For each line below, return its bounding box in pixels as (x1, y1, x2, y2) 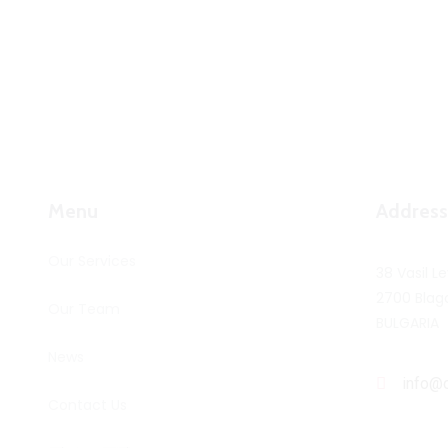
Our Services (47, 250, 136, 271)
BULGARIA (375, 312, 439, 333)
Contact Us (47, 394, 127, 415)
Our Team (47, 298, 120, 319)
